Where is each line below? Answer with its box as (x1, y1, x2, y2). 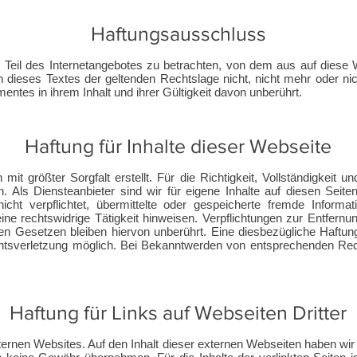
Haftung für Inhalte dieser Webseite (25, 135, 331, 157)
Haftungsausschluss (90, 22, 266, 45)
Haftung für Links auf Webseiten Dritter (10, 301, 347, 324)
